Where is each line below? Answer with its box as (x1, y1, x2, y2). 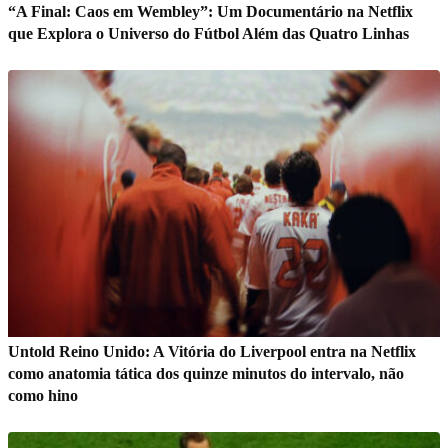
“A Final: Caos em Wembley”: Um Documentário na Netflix (8, 2, 413, 20)
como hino (8, 386, 78, 404)
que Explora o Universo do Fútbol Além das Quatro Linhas (8, 24, 409, 42)
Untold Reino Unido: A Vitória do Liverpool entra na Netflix (8, 342, 416, 360)
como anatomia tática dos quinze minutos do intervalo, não (8, 364, 404, 382)
